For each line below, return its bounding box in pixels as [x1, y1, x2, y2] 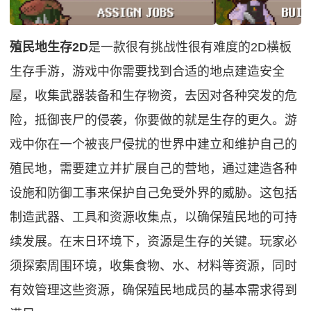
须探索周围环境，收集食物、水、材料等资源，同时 [10, 258, 298, 273]
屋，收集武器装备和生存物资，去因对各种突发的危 [10, 88, 298, 103]
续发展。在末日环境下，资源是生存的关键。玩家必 [10, 234, 298, 249]
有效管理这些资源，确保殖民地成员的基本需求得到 [10, 283, 298, 297]
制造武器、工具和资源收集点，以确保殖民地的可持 [10, 210, 298, 224]
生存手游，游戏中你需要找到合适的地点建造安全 [10, 64, 285, 78]
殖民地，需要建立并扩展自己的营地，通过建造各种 [10, 161, 298, 176]
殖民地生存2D [10, 40, 89, 54]
